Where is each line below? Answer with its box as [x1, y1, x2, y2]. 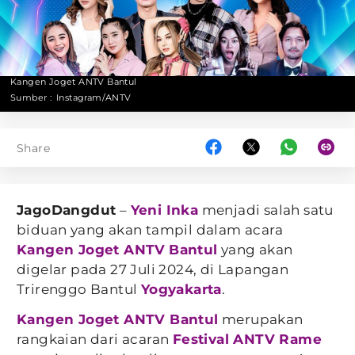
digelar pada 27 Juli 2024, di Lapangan [17, 261, 289, 277]
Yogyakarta [140, 281, 222, 297]
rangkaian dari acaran [17, 331, 173, 347]
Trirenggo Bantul [17, 281, 141, 297]
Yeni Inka [130, 202, 199, 218]
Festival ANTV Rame [172, 331, 323, 347]
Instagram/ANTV [56, 92, 132, 103]
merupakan [218, 311, 303, 327]
